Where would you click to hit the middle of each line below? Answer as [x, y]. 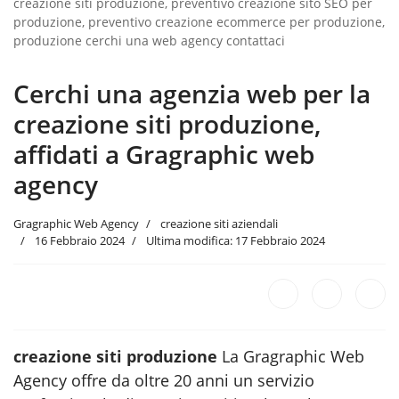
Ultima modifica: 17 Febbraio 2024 [236, 240]
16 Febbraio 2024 [80, 240]
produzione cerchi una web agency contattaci [149, 40]
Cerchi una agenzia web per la [192, 93]
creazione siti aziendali [218, 223]
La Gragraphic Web [291, 356]
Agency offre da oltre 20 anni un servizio [164, 380]
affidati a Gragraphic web [164, 154]
